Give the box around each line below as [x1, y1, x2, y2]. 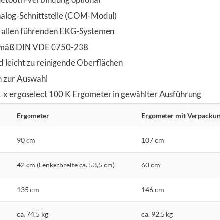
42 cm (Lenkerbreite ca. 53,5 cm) [17, 161, 115, 169]
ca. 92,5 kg [141, 210, 173, 219]
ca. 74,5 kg [17, 210, 48, 219]
